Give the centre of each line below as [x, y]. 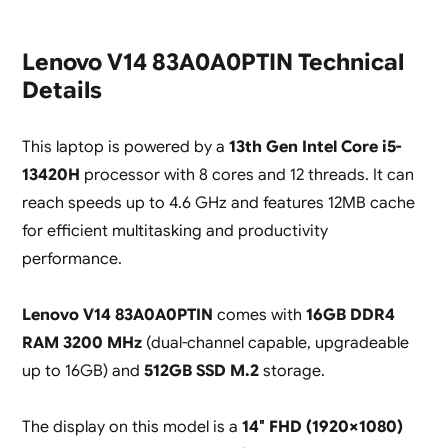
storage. [291, 371]
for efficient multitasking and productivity [174, 231]
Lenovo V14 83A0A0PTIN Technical [212, 63]
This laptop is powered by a [125, 147]
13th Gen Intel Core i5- [314, 147]
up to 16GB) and [82, 371]
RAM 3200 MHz [81, 343]
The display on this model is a [129, 427]
